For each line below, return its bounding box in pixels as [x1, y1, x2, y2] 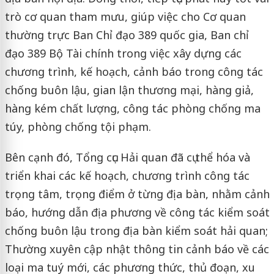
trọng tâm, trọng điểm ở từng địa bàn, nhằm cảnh [4, 186, 270, 201]
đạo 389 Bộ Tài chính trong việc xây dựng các [4, 45, 242, 61]
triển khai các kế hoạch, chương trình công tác [4, 168, 250, 183]
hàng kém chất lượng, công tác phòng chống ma [4, 100, 261, 116]
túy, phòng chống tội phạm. [4, 119, 151, 134]
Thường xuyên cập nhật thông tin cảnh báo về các [4, 241, 269, 256]
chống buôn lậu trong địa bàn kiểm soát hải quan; [4, 223, 268, 238]
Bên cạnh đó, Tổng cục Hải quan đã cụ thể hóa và [4, 149, 250, 165]
